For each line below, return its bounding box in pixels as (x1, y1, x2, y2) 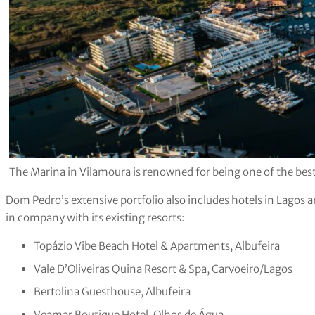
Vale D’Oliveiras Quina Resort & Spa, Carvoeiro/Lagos (34, 262, 292, 276)
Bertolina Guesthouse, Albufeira (34, 285, 191, 299)
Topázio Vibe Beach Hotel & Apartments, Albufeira (34, 239, 280, 253)
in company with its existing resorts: (6, 211, 184, 225)
